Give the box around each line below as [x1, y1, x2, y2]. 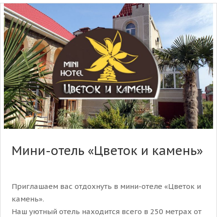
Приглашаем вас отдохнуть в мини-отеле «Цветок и [12, 181, 201, 191]
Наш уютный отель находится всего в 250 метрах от [12, 206, 201, 216]
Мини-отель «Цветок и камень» [12, 142, 203, 158]
